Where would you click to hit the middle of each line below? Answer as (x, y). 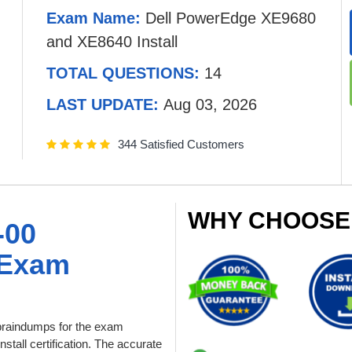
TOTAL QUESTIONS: (125, 73)
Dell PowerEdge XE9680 (231, 18)
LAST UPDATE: (105, 104)
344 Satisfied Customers (181, 144)
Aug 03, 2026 (210, 104)
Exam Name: (96, 18)
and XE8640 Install (112, 42)
